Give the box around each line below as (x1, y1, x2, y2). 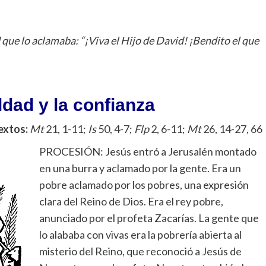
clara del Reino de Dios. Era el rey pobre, (39, 195, 223, 208)
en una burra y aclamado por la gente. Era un (39, 161, 241, 175)
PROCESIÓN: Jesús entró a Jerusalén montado (39, 145, 256, 159)
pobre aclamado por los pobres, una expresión (39, 178, 249, 192)
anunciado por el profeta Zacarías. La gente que (39, 211, 259, 225)
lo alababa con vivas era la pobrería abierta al (39, 228, 242, 242)
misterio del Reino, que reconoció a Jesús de (39, 245, 242, 258)
